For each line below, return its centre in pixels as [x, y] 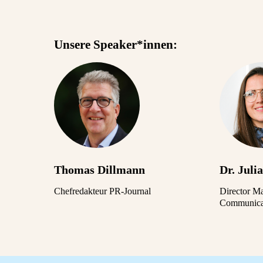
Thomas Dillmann [100, 170]
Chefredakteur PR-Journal [102, 191]
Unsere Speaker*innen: [116, 44]
